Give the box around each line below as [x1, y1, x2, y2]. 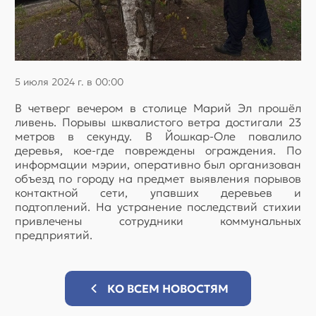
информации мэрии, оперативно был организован [15, 157, 301, 171]
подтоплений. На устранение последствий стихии [15, 199, 301, 214]
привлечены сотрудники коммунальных [15, 213, 301, 228]
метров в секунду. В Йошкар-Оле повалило [15, 128, 301, 143]
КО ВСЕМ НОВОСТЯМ [107, 281, 229, 296]
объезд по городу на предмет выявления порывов [15, 171, 301, 186]
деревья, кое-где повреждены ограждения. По [15, 142, 301, 157]
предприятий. [15, 227, 92, 242]
